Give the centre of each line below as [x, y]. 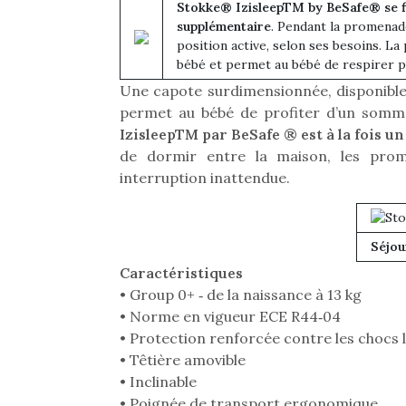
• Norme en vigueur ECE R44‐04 [230, 316]
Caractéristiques [181, 273]
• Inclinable [158, 382]
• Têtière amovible [183, 360]
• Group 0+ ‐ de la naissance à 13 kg [241, 295]
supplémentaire [224, 26]
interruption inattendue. [205, 178]
